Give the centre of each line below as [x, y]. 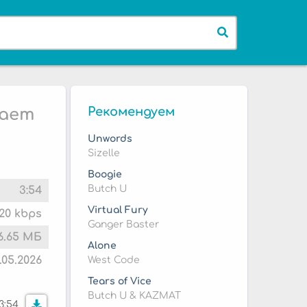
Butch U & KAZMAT [134, 296]
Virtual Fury [118, 210]
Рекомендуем [131, 112]
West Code [113, 260]
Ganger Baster [123, 224]
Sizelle [103, 153]
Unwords [110, 139]
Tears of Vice [119, 281]
